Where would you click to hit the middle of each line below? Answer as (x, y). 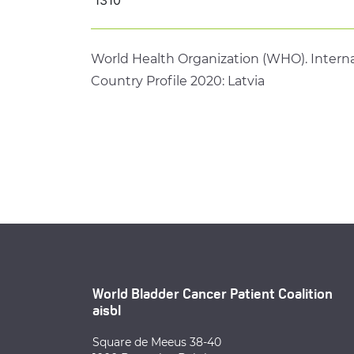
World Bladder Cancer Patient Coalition (213, 295)
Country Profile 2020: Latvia (178, 81)
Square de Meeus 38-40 (157, 342)
